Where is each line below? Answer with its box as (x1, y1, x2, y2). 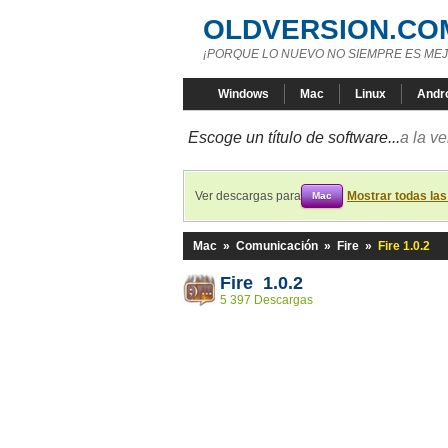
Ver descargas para (195, 189, 301, 203)
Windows (218, 87, 269, 101)
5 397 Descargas (220, 293, 313, 307)
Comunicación (236, 239, 318, 253)
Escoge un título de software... (188, 129, 400, 146)
